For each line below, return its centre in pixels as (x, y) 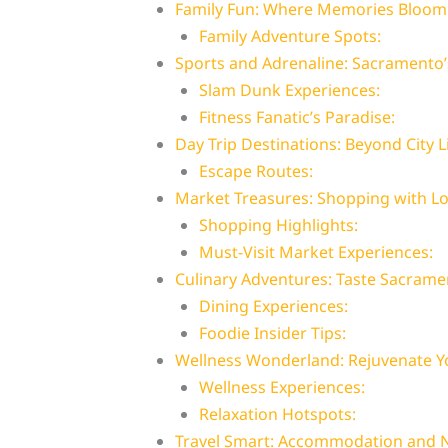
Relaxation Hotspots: (277, 414)
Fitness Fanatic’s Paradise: (296, 117)
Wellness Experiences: (281, 387)
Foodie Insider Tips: (272, 333)
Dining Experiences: (273, 306)
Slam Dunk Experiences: (289, 90)
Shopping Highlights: (278, 225)
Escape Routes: (255, 171)
